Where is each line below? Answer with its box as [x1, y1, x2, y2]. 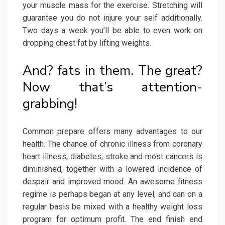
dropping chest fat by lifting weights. [23, 38, 151, 48]
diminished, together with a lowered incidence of [23, 164, 202, 174]
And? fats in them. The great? [23, 62, 202, 80]
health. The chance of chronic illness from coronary [23, 139, 202, 149]
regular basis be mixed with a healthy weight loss [23, 202, 202, 212]
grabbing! [23, 95, 77, 113]
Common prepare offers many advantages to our [23, 127, 202, 137]
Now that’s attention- [23, 78, 202, 96]
